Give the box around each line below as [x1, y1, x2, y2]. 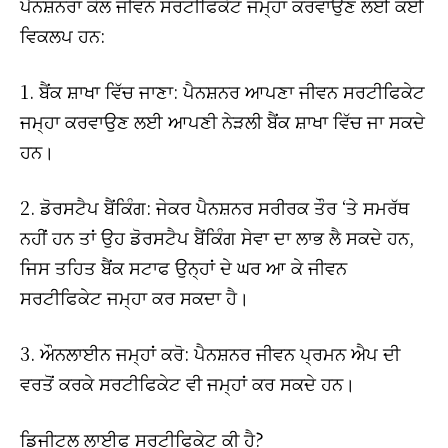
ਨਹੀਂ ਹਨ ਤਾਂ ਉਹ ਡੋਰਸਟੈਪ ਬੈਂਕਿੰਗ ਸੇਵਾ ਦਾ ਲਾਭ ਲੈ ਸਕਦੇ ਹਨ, [20, 223, 414, 250]
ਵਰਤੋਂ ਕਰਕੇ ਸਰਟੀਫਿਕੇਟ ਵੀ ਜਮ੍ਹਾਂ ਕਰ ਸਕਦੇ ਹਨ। [20, 369, 355, 396]
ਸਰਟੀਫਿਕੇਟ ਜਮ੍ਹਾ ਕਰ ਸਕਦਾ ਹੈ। [20, 283, 249, 310]
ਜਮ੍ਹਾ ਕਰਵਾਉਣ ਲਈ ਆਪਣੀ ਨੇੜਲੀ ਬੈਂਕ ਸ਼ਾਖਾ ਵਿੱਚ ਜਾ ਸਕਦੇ [20, 107, 425, 134]
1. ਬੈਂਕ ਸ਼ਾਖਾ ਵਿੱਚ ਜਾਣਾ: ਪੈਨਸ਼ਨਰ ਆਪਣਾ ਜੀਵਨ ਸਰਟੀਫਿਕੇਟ [20, 77, 425, 104]
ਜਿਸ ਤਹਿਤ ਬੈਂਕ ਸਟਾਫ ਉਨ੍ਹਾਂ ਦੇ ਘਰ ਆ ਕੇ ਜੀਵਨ [20, 253, 347, 280]
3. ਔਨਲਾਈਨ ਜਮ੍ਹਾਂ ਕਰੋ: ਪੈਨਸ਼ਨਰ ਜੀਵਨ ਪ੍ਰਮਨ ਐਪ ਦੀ [20, 339, 400, 366]
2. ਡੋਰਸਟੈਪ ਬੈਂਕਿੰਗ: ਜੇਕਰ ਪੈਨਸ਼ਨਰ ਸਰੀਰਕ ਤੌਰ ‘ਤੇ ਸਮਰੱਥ [20, 193, 409, 220]
